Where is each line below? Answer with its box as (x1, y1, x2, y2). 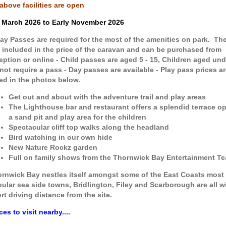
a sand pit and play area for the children (8, 113, 146, 122)
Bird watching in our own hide (8, 133, 112, 142)
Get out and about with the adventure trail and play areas (8, 93, 206, 101)
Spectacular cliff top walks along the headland (8, 123, 169, 132)
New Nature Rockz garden (8, 143, 97, 152)
